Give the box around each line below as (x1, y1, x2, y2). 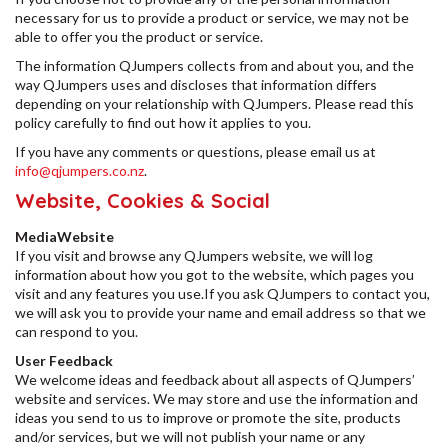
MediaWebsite (15, 228, 114, 245)
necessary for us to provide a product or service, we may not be (15, 9, 409, 26)
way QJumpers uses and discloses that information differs (15, 76, 377, 93)
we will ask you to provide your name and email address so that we (15, 304, 426, 321)
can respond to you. (15, 323, 138, 340)
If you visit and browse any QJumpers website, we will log (15, 247, 373, 264)
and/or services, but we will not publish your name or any (15, 428, 365, 445)
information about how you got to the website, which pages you (15, 266, 414, 283)
